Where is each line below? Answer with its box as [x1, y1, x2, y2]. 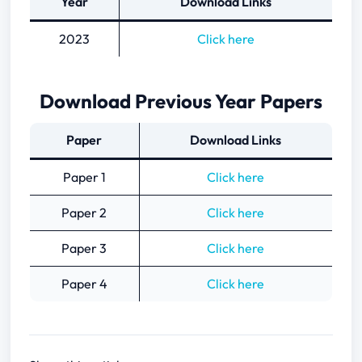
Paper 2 [61, 204, 107, 221]
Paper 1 [62, 169, 106, 186]
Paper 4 [61, 276, 107, 293]
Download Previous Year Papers [39, 89, 322, 114]
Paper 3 [61, 240, 107, 257]
